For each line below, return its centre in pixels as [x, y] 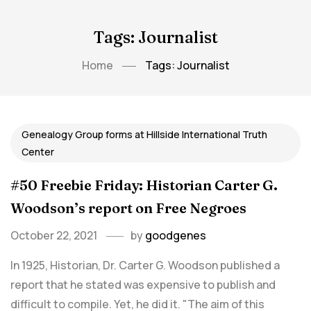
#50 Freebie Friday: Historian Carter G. [144, 185]
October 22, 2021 [54, 235]
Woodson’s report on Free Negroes [128, 208]
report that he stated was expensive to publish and [143, 285]
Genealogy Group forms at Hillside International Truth [144, 134]
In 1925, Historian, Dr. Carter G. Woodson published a [145, 265]
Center [38, 152]
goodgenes [176, 235]
